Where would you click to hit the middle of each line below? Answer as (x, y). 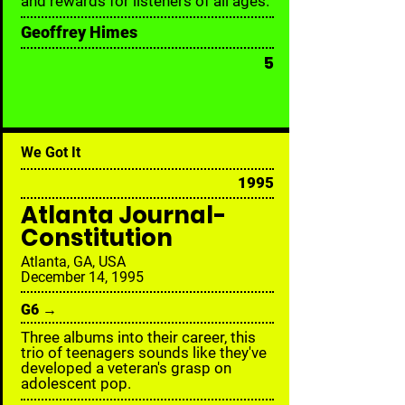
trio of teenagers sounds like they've (144, 353)
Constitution (97, 238)
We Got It (51, 152)
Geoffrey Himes (79, 32)
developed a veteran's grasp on (126, 368)
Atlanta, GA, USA (73, 262)
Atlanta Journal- (123, 215)
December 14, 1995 (82, 277)
